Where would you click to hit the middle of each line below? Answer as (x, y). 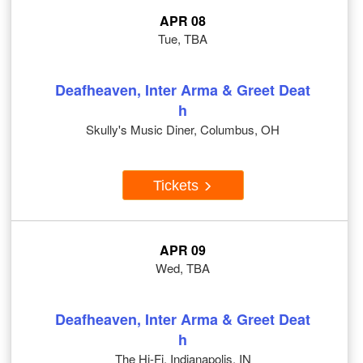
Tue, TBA (183, 39)
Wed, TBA (183, 268)
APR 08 (183, 21)
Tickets (178, 185)
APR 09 (183, 250)
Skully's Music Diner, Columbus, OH (183, 130)
